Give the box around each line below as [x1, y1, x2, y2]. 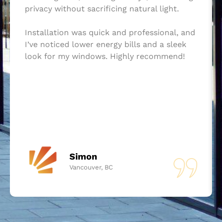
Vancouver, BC [69, 164, 113, 171]
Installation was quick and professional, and [25, 27, 195, 37]
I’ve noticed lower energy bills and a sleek [25, 39, 186, 49]
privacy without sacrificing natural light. [25, 3, 179, 13]
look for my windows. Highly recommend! [25, 51, 185, 61]
